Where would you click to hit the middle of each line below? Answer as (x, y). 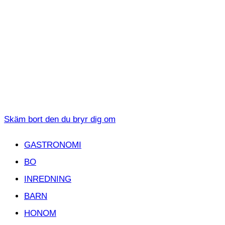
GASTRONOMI (53, 145)
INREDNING (48, 179)
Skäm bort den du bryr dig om (60, 119)
